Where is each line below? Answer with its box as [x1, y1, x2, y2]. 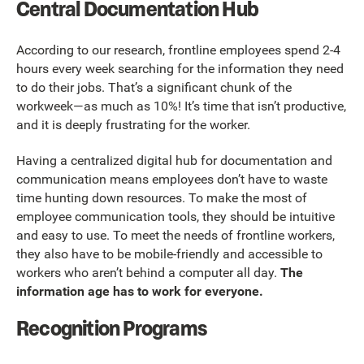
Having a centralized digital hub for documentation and [16, 152, 332, 168]
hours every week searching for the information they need [16, 61, 344, 77]
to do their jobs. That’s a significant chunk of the [16, 80, 292, 96]
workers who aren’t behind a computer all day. [16, 264, 280, 280]
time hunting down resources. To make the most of [16, 189, 307, 206]
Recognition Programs [16, 314, 206, 344]
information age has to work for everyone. [16, 283, 266, 299]
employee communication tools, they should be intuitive [16, 208, 335, 224]
